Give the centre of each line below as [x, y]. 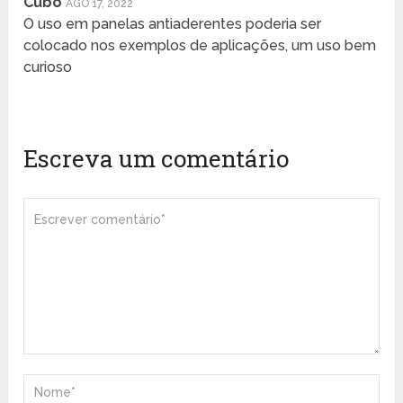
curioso [48, 67]
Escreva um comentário [157, 159]
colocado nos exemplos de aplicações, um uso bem [200, 46]
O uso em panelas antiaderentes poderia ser [173, 24]
